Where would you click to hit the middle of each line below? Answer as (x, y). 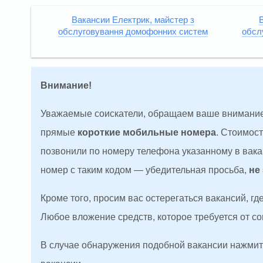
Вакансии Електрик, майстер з (133, 20)
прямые (59, 133)
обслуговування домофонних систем (133, 32)
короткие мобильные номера (147, 133)
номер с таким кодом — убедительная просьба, (145, 170)
